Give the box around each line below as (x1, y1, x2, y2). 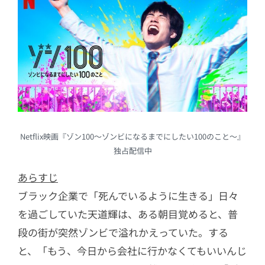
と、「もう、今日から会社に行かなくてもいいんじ (18, 243, 247, 258)
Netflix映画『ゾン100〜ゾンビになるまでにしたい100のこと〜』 (20, 130, 245, 142)
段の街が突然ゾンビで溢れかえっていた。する (18, 224, 228, 240)
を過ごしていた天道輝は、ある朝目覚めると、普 (18, 206, 238, 221)
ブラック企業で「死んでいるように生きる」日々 (18, 188, 238, 203)
